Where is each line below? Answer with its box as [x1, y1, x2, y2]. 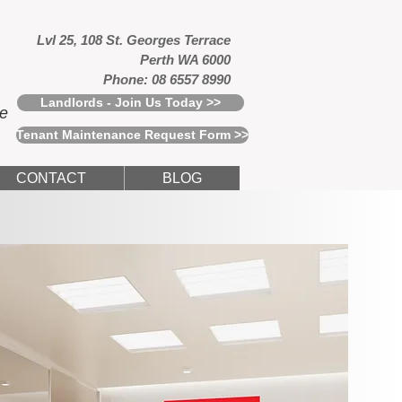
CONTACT [16, 170, 86, 186]
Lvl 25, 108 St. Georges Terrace [37, 32, 231, 48]
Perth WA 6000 [140, 52, 231, 67]
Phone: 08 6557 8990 [103, 72, 231, 87]
